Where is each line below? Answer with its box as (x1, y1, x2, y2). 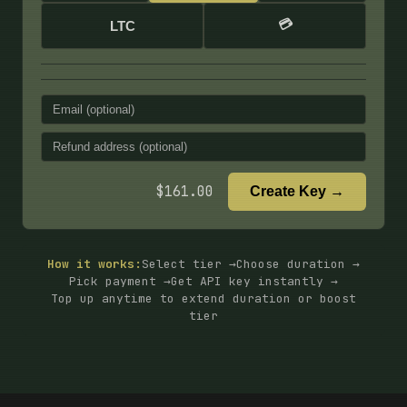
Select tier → (142, 256, 236, 272)
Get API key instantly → (171, 273, 338, 289)
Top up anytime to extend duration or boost (51, 291, 356, 306)
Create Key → (250, 184, 344, 199)
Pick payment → (69, 273, 171, 289)
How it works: (47, 256, 142, 272)
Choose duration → (236, 256, 360, 272)
